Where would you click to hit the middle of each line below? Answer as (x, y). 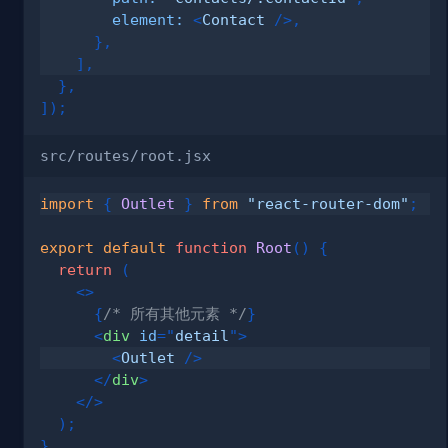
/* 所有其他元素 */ (175, 313)
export (67, 247)
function (211, 247)
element (143, 19)
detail (202, 335)
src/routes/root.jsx (125, 155)
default (134, 247)
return (85, 269)
